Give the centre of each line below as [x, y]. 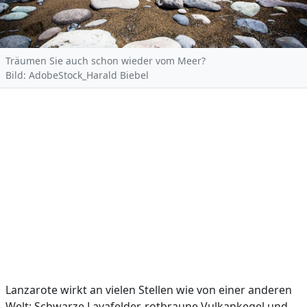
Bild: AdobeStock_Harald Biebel [77, 75]
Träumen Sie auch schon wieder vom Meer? [106, 61]
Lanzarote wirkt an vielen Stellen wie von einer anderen [149, 290]
